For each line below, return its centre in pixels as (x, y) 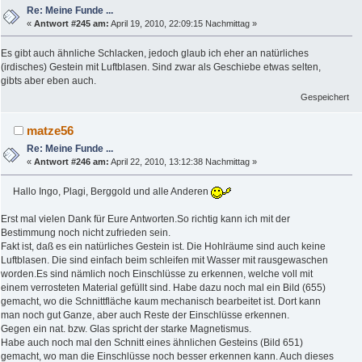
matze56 (51, 131)
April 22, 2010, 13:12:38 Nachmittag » (183, 162)
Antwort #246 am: (72, 162)
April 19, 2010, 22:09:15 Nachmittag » (183, 23)
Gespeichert (325, 97)
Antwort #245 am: (72, 23)
